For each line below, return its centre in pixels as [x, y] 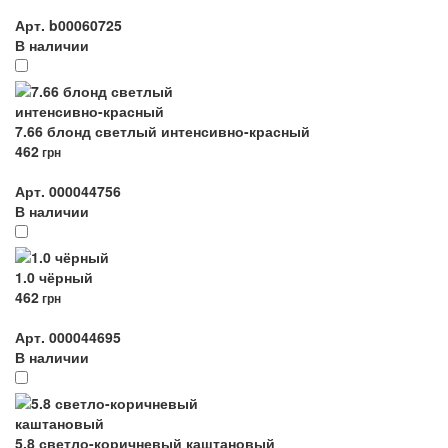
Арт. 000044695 [68, 337]
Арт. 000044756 [68, 191]
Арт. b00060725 [68, 25]
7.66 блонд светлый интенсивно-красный [162, 131]
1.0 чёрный [54, 277]
